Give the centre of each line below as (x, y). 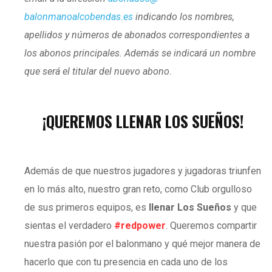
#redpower (140, 225)
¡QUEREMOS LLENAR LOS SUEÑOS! (143, 121)
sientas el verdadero (69, 225)
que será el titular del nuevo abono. (98, 71)
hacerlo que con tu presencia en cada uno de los (126, 262)
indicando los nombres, (185, 16)
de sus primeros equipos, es (87, 207)
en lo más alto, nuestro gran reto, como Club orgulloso (138, 189)
